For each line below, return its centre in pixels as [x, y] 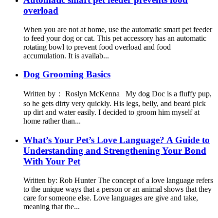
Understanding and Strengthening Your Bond [115, 150]
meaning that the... [52, 206]
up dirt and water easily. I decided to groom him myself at [111, 112]
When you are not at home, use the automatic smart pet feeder [118, 29]
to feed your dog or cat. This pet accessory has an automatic [115, 38]
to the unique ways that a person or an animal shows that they [118, 189]
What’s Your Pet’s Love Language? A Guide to [117, 140]
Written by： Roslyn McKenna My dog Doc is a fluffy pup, [118, 94]
